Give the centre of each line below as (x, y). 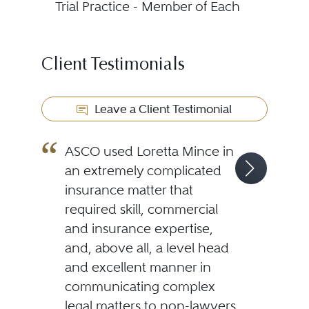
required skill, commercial (141, 209)
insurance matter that (129, 190)
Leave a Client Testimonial (162, 109)
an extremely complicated (143, 171)
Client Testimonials (113, 66)
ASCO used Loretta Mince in (149, 151)
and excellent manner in (138, 267)
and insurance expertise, (139, 229)
